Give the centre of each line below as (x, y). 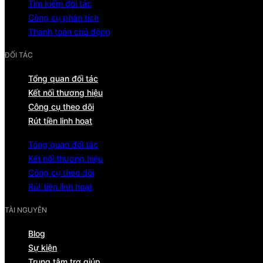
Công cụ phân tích (63, 17)
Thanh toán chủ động (69, 31)
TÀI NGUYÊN (26, 210)
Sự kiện (43, 247)
